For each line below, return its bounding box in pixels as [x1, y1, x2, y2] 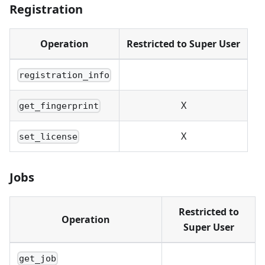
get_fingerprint [19, 101, 99, 112]
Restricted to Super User [127, 37, 240, 51]
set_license [19, 131, 78, 143]
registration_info [19, 70, 110, 81]
